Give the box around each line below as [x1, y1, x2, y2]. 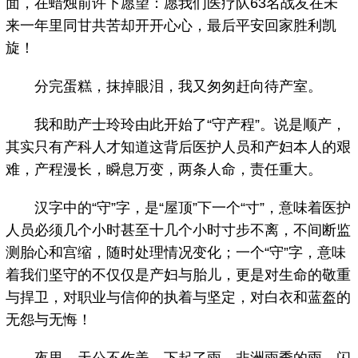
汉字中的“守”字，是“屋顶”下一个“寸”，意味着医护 [6, 200, 352, 217]
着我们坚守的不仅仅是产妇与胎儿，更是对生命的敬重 [6, 267, 352, 284]
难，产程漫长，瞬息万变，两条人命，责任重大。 [6, 161, 323, 178]
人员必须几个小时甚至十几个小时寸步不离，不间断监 [6, 222, 352, 239]
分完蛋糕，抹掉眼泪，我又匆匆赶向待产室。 [6, 78, 323, 95]
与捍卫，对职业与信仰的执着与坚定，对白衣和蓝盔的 [6, 289, 352, 306]
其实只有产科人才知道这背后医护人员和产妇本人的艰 [6, 139, 352, 156]
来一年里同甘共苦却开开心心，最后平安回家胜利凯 [6, 18, 337, 34]
